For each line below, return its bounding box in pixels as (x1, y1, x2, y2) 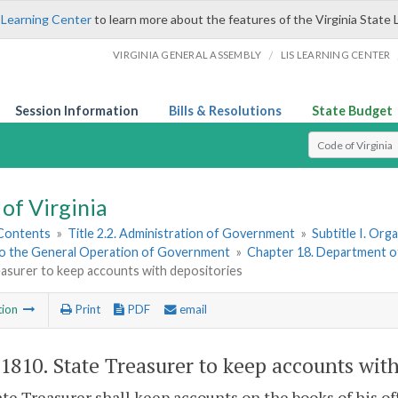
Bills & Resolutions (169, 103, 282, 118)
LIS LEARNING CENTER (280, 49, 391, 60)
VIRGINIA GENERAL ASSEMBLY (113, 49, 262, 60)
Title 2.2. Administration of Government (68, 226, 296, 242)
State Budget (312, 103, 393, 118)
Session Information (15, 103, 139, 118)
